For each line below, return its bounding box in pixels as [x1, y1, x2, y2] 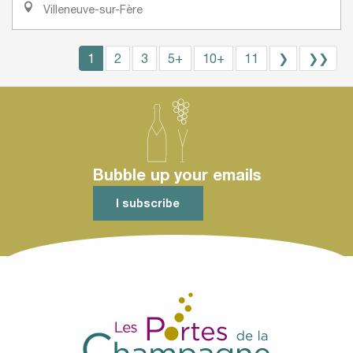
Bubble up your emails [92, 164, 261, 184]
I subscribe [116, 196, 180, 210]
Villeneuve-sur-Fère [40, 2, 143, 17]
